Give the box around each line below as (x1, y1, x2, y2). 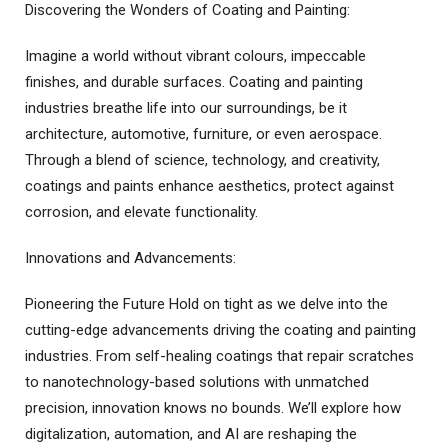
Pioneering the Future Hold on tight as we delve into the (25, 295, 388, 313)
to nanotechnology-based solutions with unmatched (25, 373, 369, 391)
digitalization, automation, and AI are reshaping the (25, 425, 357, 443)
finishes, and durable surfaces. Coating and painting (25, 73, 363, 91)
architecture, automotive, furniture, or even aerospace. (25, 125, 382, 143)
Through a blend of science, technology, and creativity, (25, 151, 380, 169)
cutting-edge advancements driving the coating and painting (25, 321, 416, 339)
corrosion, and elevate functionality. (25, 203, 258, 221)
